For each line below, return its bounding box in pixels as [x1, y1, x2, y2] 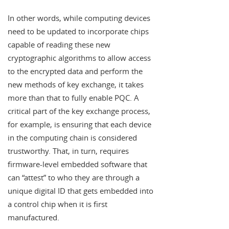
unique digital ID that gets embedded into [8, 186, 153, 196]
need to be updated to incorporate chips [8, 26, 149, 37]
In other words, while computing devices [8, 13, 150, 24]
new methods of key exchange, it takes [8, 79, 144, 90]
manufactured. [8, 212, 59, 223]
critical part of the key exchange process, [8, 106, 150, 117]
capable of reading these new [8, 39, 110, 50]
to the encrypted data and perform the [8, 66, 143, 77]
